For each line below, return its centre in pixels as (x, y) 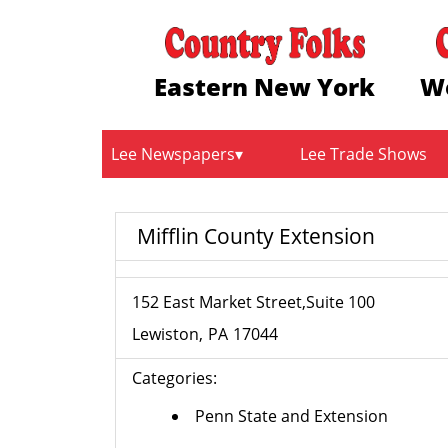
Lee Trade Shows (364, 154)
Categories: (175, 378)
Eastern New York (265, 86)
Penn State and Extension (292, 416)
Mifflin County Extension (256, 235)
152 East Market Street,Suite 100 (254, 302)
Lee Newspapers (173, 154)
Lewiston (166, 334)
